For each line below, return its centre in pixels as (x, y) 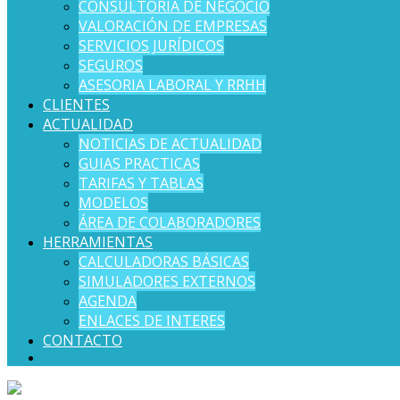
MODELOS (113, 203)
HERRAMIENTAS (98, 242)
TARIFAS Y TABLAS (141, 183)
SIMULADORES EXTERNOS (167, 281)
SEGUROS (111, 65)
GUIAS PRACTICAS (139, 163)
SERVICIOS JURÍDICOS (151, 46)
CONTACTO (83, 340)
